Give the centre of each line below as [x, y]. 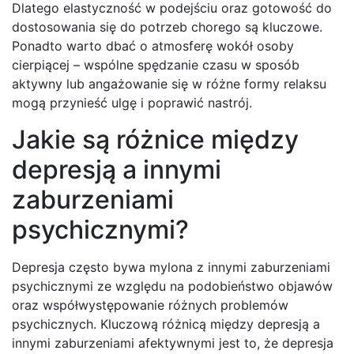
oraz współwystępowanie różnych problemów [150, 305]
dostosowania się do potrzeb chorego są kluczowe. [167, 27]
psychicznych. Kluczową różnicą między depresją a [166, 324]
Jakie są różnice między [155, 140]
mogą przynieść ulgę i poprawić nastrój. [132, 103]
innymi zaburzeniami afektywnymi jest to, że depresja [173, 343]
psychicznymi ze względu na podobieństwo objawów [172, 286]
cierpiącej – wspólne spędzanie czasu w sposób [156, 65]
